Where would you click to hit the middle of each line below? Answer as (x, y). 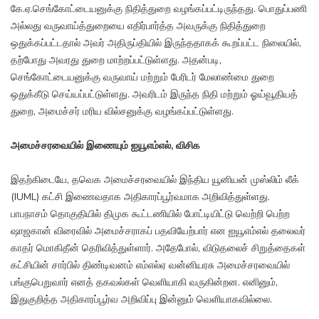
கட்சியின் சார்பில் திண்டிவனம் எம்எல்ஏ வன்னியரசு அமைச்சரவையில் (150, 266)
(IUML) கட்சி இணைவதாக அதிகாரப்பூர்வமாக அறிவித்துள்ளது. (140, 197)
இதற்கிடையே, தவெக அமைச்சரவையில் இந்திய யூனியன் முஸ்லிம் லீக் (155, 180)
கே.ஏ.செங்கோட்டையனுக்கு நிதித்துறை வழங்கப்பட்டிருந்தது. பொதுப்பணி (159, 9)
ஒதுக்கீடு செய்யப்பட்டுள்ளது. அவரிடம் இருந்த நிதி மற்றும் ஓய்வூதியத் (154, 95)
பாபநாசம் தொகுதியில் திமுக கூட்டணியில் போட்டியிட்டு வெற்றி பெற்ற (150, 214)
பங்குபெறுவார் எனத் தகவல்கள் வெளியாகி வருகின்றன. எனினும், (144, 283)
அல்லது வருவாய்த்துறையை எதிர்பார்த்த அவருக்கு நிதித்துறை (138, 26)
